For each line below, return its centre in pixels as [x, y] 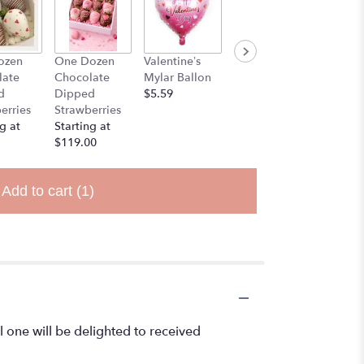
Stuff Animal [266, 62]
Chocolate [82, 78]
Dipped [74, 94]
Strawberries [87, 110]
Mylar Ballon [178, 78]
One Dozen [84, 62]
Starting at [82, 127]
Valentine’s [173, 62]
